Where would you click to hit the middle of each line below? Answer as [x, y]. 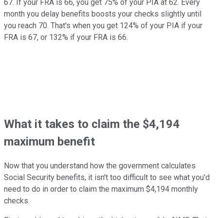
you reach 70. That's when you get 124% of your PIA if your [103, 26]
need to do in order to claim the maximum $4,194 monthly [101, 189]
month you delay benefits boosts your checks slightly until [103, 14]
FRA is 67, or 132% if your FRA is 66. [66, 37]
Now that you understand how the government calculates [100, 166]
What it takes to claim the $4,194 [92, 124]
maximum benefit [49, 142]
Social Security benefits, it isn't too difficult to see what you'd [107, 178]
